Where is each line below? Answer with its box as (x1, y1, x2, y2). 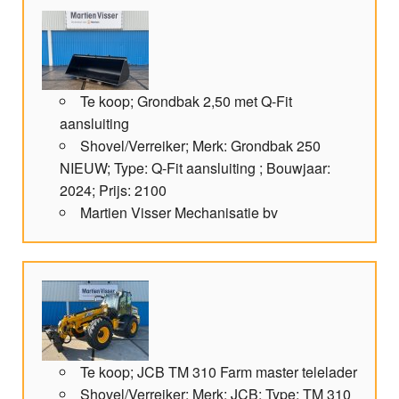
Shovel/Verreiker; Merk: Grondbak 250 (80, 135, 321, 157)
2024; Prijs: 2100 (60, 180, 167, 201)
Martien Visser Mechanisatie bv (80, 202, 278, 224)
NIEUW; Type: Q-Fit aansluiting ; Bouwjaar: (60, 158, 330, 179)
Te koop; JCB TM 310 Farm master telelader (80, 362, 357, 383)
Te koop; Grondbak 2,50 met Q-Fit (80, 91, 292, 112)
